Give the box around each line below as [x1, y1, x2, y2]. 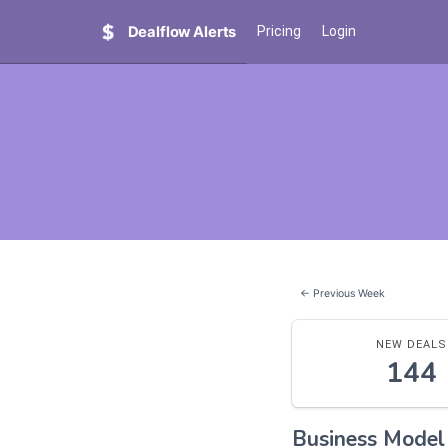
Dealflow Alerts [127, 23, 237, 42]
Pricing [257, 23, 302, 40]
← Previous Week [300, 287, 386, 301]
